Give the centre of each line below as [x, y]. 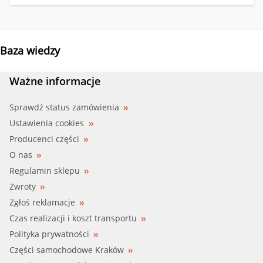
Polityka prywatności [49, 234]
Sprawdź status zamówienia [64, 107]
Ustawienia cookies [47, 123]
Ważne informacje [55, 81]
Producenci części [44, 139]
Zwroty [23, 186]
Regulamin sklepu [45, 170]
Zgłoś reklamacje [42, 202]
